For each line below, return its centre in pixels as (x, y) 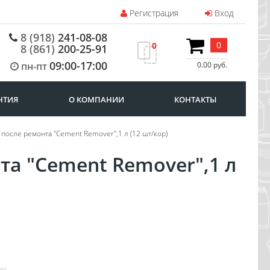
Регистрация (153, 13)
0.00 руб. (212, 64)
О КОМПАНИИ (96, 99)
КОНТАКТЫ (195, 99)
